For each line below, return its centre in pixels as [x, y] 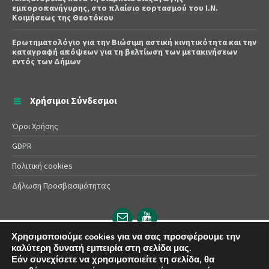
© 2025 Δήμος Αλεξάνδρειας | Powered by [123, 247]
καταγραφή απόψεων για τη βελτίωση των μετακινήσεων [125, 52]
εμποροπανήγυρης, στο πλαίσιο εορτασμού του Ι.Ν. [115, 8]
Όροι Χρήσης [35, 126]
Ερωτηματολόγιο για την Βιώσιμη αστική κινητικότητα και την [134, 42]
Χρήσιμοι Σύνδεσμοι [74, 101]
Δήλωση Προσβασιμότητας [61, 186]
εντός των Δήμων [46, 62]
